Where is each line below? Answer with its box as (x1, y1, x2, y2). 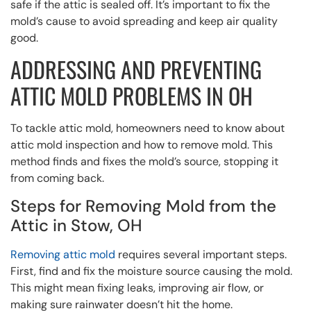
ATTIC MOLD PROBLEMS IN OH (10, 78, 253, 112)
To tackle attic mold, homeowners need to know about (10, 120, 285, 135)
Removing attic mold (10, 247, 115, 262)
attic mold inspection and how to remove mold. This (10, 137, 273, 152)
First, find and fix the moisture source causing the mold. (10, 264, 292, 279)
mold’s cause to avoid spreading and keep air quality (10, 13, 278, 28)
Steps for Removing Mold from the (10, 195, 276, 217)
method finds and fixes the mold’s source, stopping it (10, 153, 278, 169)
